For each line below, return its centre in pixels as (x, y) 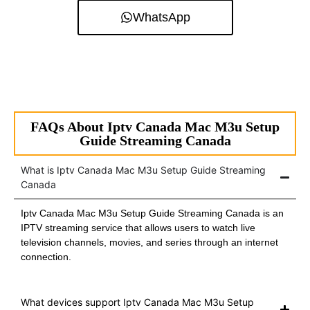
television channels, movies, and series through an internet (149, 243)
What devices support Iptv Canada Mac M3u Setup (137, 302)
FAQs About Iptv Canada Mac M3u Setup (155, 127)
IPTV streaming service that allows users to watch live (138, 228)
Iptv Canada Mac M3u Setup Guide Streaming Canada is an (152, 213)
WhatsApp (161, 18)
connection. (46, 257)
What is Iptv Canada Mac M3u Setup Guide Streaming (143, 170)
